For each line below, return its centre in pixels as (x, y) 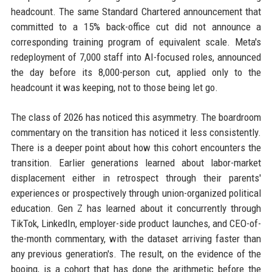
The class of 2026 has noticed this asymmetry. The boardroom (136, 117)
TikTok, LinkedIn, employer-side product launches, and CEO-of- (136, 223)
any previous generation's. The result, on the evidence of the (136, 254)
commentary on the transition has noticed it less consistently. (136, 132)
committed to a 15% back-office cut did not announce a (136, 27)
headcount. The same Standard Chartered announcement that (136, 12)
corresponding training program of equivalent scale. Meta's (136, 42)
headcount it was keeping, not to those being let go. (114, 87)
